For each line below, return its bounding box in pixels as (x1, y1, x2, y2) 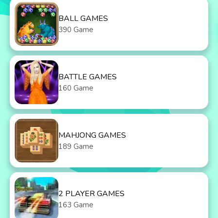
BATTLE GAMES (58, 72, 117, 82)
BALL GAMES (58, 13, 108, 24)
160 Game (58, 83, 93, 93)
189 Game (58, 142, 93, 151)
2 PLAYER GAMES (58, 188, 125, 199)
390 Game (58, 25, 93, 35)
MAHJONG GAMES (58, 130, 126, 141)
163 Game (58, 200, 93, 210)
